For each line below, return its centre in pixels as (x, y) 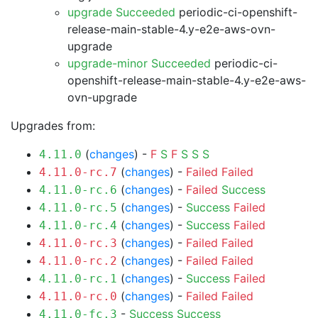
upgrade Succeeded (121, 12)
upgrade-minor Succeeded (139, 63)
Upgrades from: (53, 126)
